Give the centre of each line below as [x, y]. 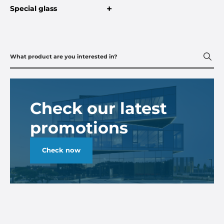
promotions [79, 128]
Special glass [33, 9]
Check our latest [98, 108]
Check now [61, 150]
